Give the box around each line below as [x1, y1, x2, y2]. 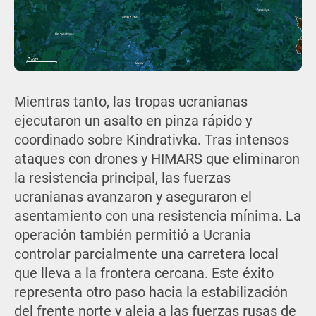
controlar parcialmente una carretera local [13, 246, 279, 263]
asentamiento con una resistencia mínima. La [13, 208, 301, 225]
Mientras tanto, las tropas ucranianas [13, 94, 248, 111]
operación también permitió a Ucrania [13, 227, 251, 244]
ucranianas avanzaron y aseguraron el [13, 189, 252, 206]
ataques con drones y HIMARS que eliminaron [13, 151, 300, 168]
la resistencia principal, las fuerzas [13, 170, 231, 187]
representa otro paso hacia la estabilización [13, 284, 288, 301]
